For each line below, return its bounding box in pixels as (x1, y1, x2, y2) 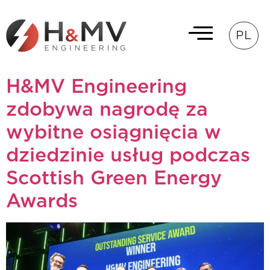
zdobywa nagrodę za (6, 100, 208, 119)
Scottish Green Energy (6, 169, 222, 188)
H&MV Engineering (6, 77, 187, 96)
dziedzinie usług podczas (6, 146, 250, 165)
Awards (6, 192, 78, 211)
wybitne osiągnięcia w (6, 123, 221, 142)
